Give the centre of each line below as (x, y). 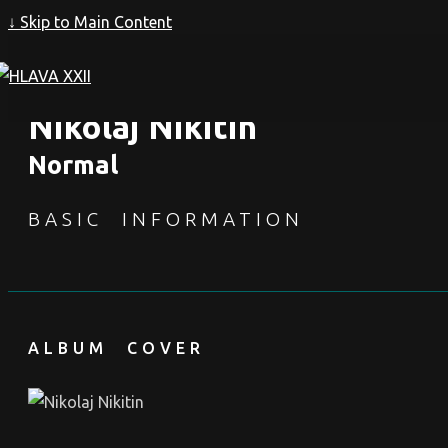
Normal (73, 165)
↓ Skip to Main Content (90, 22)
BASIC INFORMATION (166, 218)
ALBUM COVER (116, 347)
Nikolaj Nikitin (142, 126)
